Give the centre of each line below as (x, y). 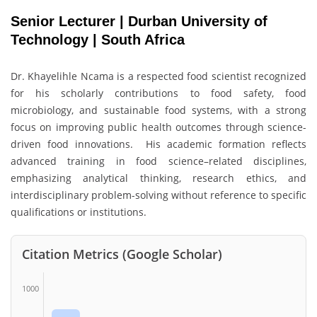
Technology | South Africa (98, 40)
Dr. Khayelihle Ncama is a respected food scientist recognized (158, 76)
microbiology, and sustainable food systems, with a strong (158, 110)
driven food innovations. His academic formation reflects (158, 144)
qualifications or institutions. (79, 212)
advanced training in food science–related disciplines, (158, 161)
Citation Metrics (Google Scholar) (122, 254)
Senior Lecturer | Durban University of (139, 22)
